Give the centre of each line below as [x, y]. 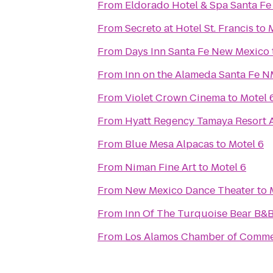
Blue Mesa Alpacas [169, 144]
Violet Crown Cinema [175, 98]
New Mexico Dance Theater [190, 190]
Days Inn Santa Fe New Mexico [197, 51]
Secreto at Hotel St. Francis [189, 28]
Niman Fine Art [161, 167]
